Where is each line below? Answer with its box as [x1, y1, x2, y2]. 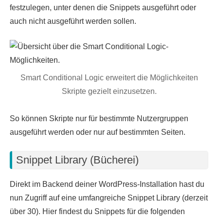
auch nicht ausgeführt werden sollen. [10, 17, 136, 26]
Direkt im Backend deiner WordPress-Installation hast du [10, 180, 204, 188]
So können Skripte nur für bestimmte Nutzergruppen [10, 114, 188, 123]
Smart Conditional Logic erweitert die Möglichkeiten [20, 73, 198, 82]
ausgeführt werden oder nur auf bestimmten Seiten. [10, 128, 185, 137]
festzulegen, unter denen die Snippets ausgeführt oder [10, 3, 196, 12]
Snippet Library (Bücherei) [16, 154, 139, 166]
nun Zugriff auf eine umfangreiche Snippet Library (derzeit [10, 193, 208, 202]
